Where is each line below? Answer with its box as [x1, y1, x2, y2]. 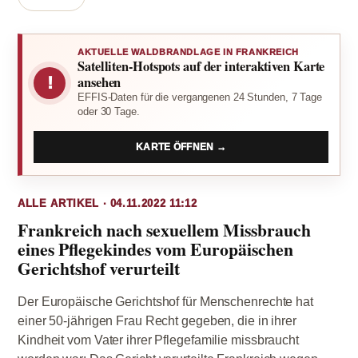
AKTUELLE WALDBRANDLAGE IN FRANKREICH [78, 47, 299, 57]
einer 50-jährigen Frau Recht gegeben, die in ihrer [18, 314, 296, 328]
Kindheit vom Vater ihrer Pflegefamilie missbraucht [18, 333, 299, 347]
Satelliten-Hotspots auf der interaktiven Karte [78, 57, 325, 76]
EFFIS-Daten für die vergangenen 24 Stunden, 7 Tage [78, 91, 322, 103]
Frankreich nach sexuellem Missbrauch [18, 217, 311, 242]
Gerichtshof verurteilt [18, 256, 180, 280]
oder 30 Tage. [78, 105, 140, 117]
